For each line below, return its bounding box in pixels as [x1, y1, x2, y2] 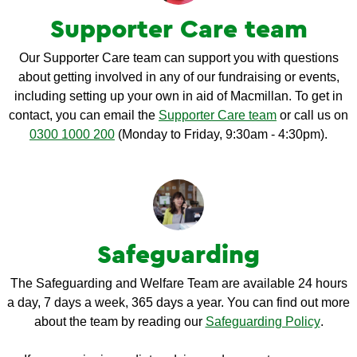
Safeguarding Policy [205, 315, 320, 328]
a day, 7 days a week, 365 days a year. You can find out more [7, 296, 350, 309]
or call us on [277, 108, 348, 122]
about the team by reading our [33, 315, 206, 328]
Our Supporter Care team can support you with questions [18, 51, 339, 65]
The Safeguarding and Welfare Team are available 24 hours [10, 277, 347, 290]
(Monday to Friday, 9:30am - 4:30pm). [115, 127, 328, 141]
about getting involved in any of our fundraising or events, [18, 70, 339, 84]
